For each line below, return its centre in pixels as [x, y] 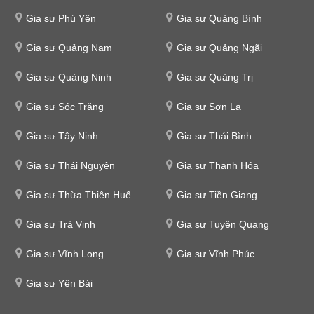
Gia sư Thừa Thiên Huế [78, 195]
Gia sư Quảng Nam [69, 48]
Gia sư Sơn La [209, 107]
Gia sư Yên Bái [59, 283]
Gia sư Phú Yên [61, 18]
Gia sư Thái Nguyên [70, 165]
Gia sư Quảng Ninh [68, 77]
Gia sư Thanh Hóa [217, 165]
